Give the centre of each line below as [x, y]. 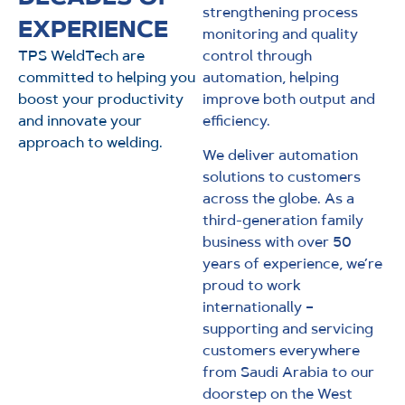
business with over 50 [277, 242]
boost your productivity [101, 99]
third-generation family [283, 221]
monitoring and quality [280, 34]
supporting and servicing [288, 329]
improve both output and [289, 99]
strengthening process [280, 12]
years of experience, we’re [292, 264]
